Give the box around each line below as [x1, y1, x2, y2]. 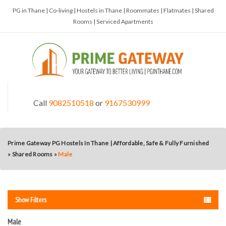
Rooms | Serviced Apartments [73, 18, 153, 25]
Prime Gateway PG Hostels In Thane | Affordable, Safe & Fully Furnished [8, 139, 209, 147]
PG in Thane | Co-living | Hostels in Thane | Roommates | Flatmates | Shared [12, 7, 214, 14]
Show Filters [15, 195, 46, 204]
